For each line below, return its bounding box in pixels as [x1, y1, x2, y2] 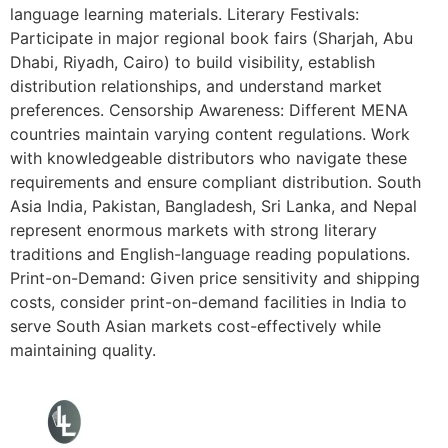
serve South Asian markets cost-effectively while [10, 316, 381, 337]
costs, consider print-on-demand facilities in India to [10, 292, 407, 313]
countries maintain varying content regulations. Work [10, 124, 410, 145]
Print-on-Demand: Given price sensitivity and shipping [10, 268, 420, 289]
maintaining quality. [10, 340, 156, 361]
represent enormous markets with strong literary [10, 220, 377, 241]
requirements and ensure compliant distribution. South [10, 172, 421, 193]
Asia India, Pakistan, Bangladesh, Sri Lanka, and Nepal [10, 196, 417, 217]
